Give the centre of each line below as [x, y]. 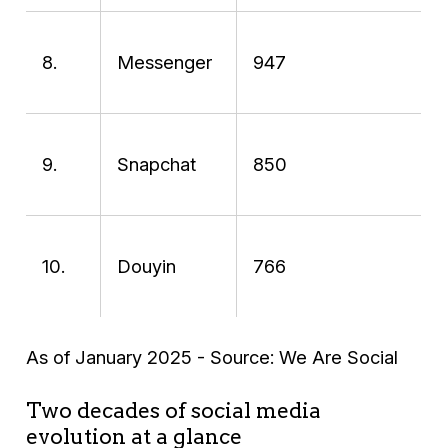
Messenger [168, 62]
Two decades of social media [174, 410]
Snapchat [160, 164]
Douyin [150, 266]
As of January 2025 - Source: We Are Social [217, 357]
